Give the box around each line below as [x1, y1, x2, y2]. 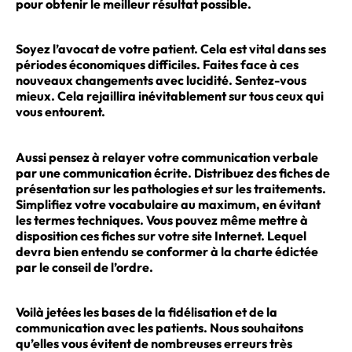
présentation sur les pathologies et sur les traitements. [16, 180, 326, 196]
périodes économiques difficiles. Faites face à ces [16, 57, 299, 73]
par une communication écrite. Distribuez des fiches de [16, 164, 330, 181]
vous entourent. [16, 104, 105, 120]
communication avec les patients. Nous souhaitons [16, 319, 303, 335]
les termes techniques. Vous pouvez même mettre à [16, 211, 308, 228]
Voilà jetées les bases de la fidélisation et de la [16, 303, 277, 320]
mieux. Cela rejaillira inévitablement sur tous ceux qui [16, 88, 324, 104]
